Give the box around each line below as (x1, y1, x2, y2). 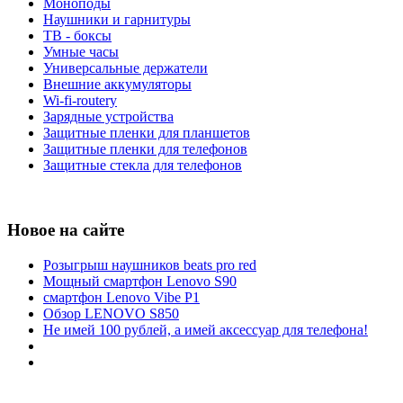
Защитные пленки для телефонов (43, 140, 247, 157)
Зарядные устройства (43, 108, 174, 124)
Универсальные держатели (43, 59, 208, 76)
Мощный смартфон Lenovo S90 (43, 273, 237, 290)
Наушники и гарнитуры (43, 11, 191, 27)
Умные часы (43, 43, 119, 59)
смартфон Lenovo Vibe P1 (43, 290, 200, 306)
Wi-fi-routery (43, 92, 117, 108)
